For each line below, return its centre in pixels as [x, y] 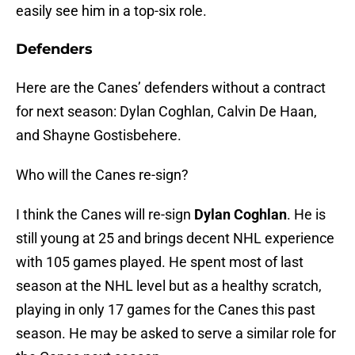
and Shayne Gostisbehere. [99, 136]
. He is [306, 215]
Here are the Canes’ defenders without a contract [171, 88]
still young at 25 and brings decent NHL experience [175, 239]
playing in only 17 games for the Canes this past [166, 310]
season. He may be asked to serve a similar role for [176, 334]
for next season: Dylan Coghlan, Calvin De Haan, [166, 112]
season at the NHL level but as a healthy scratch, [169, 286]
